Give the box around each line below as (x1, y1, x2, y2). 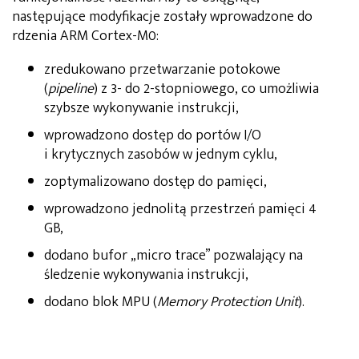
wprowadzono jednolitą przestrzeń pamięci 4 (44, 196, 317, 221)
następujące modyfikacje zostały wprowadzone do (12, 4, 313, 29)
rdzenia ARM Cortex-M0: (12, 23, 159, 48)
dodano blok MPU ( (44, 289, 157, 314)
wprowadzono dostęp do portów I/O (44, 123, 261, 147)
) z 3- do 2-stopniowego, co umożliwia (94, 76, 319, 101)
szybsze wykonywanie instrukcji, (44, 95, 239, 120)
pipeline (48, 76, 94, 101)
